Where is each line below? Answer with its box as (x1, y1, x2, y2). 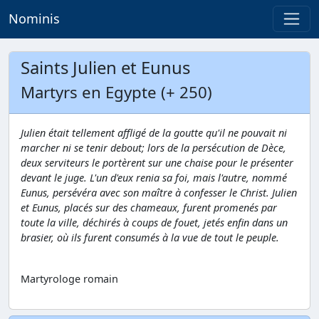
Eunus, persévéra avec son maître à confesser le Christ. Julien (21, 186, 297, 199)
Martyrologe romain (21, 271, 118, 286)
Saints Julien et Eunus (21, 56, 190, 79)
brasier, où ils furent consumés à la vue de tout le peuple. (21, 231, 279, 244)
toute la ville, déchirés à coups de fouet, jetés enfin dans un (21, 216, 288, 229)
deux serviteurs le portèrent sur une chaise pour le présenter (21, 156, 293, 169)
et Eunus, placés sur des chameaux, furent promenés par (21, 201, 277, 214)
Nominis (9, 10, 60, 28)
